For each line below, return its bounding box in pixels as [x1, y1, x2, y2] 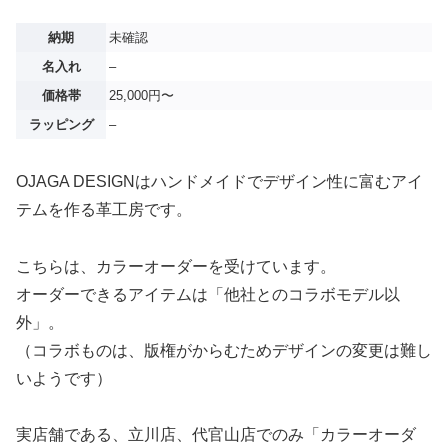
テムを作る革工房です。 [16, 200, 192, 218]
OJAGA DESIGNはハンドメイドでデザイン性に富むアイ [16, 172, 423, 190]
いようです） [16, 369, 112, 387]
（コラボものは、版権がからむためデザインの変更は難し [16, 341, 432, 359]
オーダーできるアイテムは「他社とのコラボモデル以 [16, 285, 400, 303]
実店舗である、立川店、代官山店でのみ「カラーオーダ [16, 426, 416, 444]
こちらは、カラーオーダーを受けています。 [16, 257, 336, 275]
